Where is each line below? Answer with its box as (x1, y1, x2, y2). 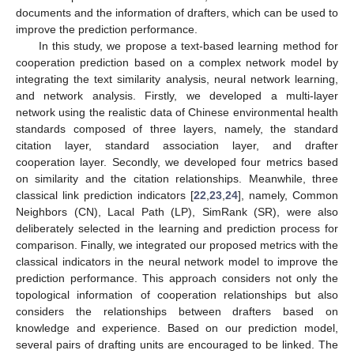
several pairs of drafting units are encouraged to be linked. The (16, 337, 338, 351)
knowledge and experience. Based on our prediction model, (16, 321, 338, 334)
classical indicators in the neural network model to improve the (16, 254, 338, 268)
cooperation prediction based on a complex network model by (16, 55, 338, 69)
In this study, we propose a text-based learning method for (38, 39, 338, 52)
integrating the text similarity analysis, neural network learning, (16, 72, 338, 85)
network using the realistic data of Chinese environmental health (16, 105, 338, 119)
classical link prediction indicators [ (16, 188, 194, 201)
